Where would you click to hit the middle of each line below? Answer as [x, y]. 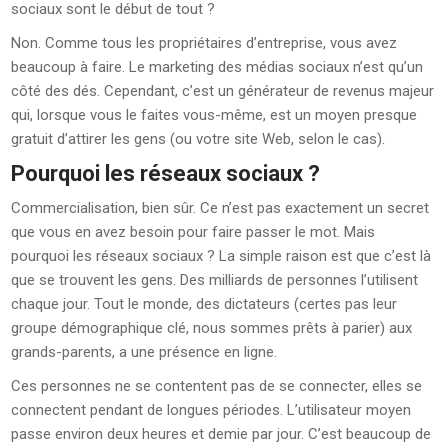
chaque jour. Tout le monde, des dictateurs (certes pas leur [204, 304]
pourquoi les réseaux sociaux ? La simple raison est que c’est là [221, 256]
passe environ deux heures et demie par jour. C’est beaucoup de [221, 434]
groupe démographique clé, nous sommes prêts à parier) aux [212, 328]
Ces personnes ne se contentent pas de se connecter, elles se [217, 386]
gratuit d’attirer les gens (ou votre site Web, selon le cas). [198, 139]
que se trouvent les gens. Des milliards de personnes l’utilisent [215, 280]
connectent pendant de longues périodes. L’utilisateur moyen [211, 410]
